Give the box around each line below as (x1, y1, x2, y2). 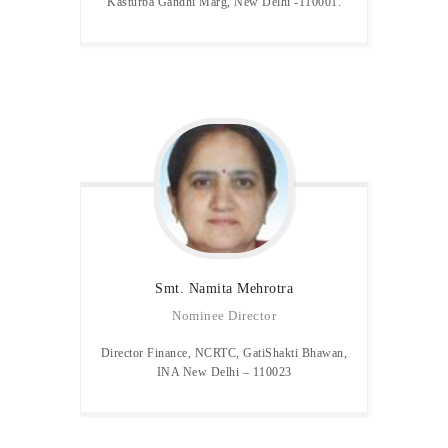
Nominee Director (172, 308, 276, 324)
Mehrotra (237, 280, 293, 297)
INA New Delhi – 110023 (156, 366, 292, 380)
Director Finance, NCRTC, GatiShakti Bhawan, (100, 347, 348, 361)
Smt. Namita (155, 280, 237, 297)
